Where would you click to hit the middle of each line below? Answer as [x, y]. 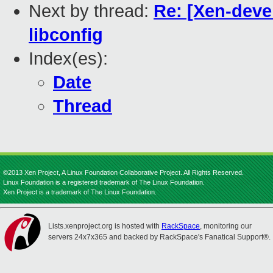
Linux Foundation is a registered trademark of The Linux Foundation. [104, 182]
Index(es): [68, 59]
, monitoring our [226, 226]
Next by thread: [91, 11]
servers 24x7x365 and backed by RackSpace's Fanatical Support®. [159, 237]
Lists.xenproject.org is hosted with [105, 226]
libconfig [66, 35]
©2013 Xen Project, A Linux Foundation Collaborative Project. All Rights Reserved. [123, 172]
